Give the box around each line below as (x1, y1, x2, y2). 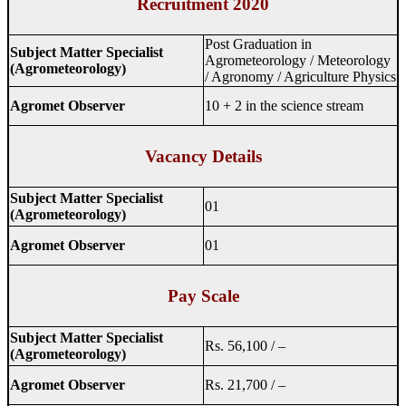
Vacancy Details (144, 146, 262, 166)
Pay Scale (167, 285, 239, 305)
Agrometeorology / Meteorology (205, 53, 391, 69)
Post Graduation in (205, 36, 312, 53)
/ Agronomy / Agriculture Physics (205, 69, 396, 85)
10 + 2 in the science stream (205, 98, 363, 114)
